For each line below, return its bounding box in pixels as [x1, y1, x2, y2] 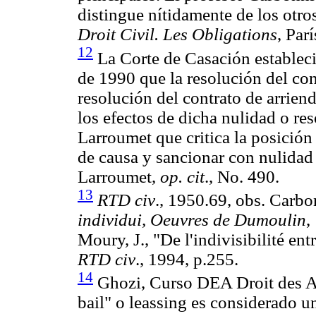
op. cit [160, 166, 205, 186]
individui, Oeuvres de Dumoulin [78, 209, 306, 229]
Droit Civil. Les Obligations [78, 25, 277, 44]
